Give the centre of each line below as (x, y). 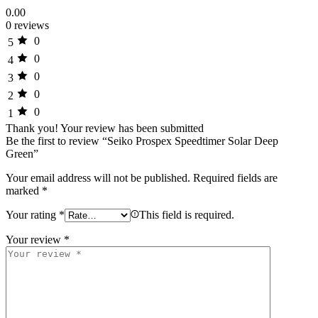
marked (24, 191)
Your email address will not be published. (98, 178)
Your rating (32, 215)
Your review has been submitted (132, 128)
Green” (22, 154)
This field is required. (187, 215)
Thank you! (32, 128)
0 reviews (27, 26)
